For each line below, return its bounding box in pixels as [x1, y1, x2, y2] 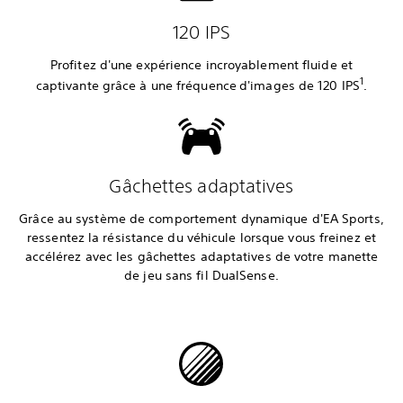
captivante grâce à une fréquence [35, 76, 237, 94]
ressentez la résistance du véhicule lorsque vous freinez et [27, 228, 376, 246]
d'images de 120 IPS [239, 76, 360, 94]
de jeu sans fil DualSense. [124, 266, 279, 283]
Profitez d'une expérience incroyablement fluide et [49, 57, 353, 74]
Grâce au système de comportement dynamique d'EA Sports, [19, 210, 384, 227]
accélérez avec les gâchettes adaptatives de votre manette [24, 247, 379, 264]
